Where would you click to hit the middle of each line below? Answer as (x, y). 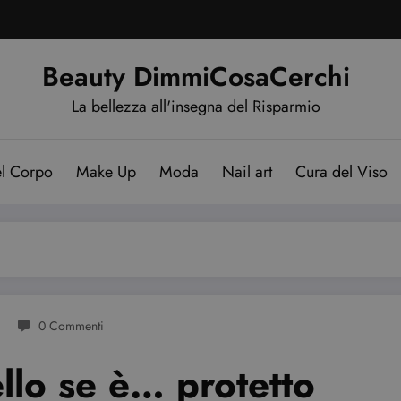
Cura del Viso (341, 171)
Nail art (247, 171)
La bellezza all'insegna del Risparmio (196, 106)
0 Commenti (71, 325)
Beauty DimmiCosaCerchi (196, 76)
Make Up (106, 171)
